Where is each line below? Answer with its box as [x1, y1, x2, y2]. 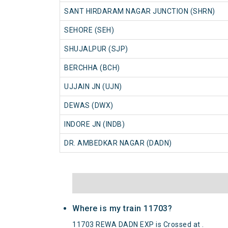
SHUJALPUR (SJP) [64, 45, 128, 53]
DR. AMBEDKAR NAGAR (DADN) [64, 139, 172, 148]
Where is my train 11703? [72, 204, 172, 214]
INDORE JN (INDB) [64, 120, 125, 129]
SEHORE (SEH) [64, 26, 114, 35]
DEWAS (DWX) [64, 101, 113, 110]
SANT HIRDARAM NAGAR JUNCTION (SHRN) [64, 7, 215, 16]
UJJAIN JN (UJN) [64, 82, 122, 91]
